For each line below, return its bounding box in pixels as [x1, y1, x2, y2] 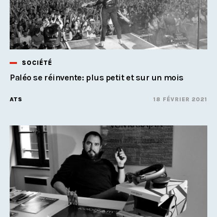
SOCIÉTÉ [22, 59, 52, 66]
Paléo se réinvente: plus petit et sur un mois [10, 72, 184, 83]
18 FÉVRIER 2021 [153, 95, 207, 103]
